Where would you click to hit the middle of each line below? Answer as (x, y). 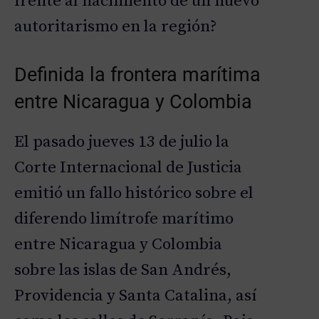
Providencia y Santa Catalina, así (136, 296)
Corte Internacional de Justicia (128, 168)
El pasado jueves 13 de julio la (122, 142)
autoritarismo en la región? (116, 27)
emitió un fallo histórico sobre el (134, 194)
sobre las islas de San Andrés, (123, 271)
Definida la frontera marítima (137, 75)
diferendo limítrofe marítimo (124, 219)
